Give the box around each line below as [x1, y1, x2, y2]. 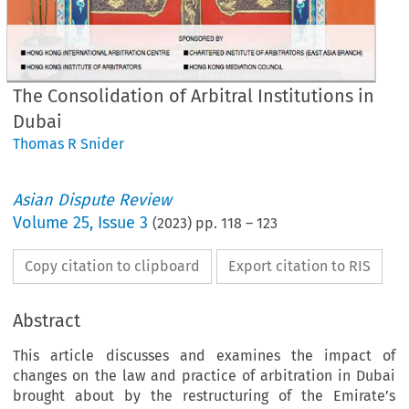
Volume [13, 212, 74, 233]
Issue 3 [98, 212, 149, 233]
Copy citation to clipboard [25, 257, 201, 275]
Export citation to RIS [228, 257, 372, 275]
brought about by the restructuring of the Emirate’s [13, 386, 395, 404]
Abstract [13, 309, 81, 331]
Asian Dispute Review [13, 189, 173, 210]
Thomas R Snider [13, 134, 125, 152]
